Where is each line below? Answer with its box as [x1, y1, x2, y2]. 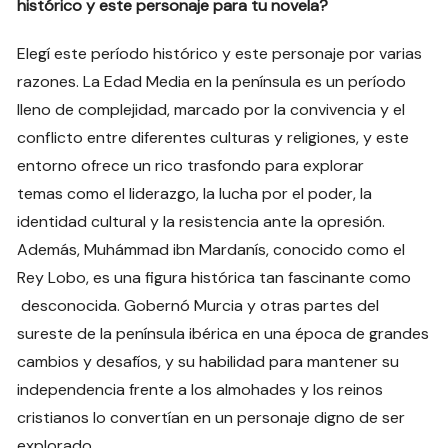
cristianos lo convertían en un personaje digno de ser [17, 406, 406, 428]
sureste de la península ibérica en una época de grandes [17, 322, 430, 344]
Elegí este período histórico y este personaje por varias [17, 42, 423, 64]
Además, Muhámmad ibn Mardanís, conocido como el [17, 238, 406, 260]
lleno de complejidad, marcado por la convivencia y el [17, 98, 406, 120]
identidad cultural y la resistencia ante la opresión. [17, 210, 386, 232]
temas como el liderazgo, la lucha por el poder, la [17, 182, 373, 204]
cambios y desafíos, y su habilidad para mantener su [17, 350, 400, 372]
